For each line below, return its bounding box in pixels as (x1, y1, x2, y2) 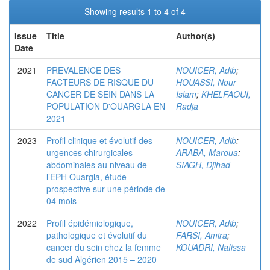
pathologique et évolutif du (46, 229, 147, 241)
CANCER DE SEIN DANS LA (46, 88, 154, 100)
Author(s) (176, 30, 215, 42)
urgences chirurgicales (46, 146, 133, 159)
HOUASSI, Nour (176, 76, 236, 88)
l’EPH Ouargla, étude (46, 171, 127, 183)
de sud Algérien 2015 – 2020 (46, 253, 157, 265)
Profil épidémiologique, (46, 217, 133, 229)
